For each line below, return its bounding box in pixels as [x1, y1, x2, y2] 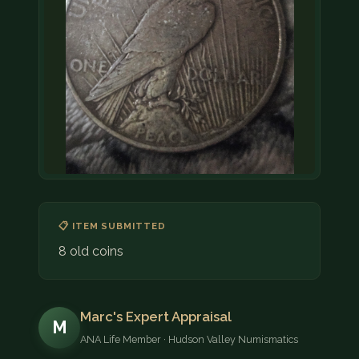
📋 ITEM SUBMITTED [58, 220, 166, 232]
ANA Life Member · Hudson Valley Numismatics [80, 333, 298, 346]
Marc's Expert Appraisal [80, 309, 232, 325]
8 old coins [58, 244, 123, 260]
